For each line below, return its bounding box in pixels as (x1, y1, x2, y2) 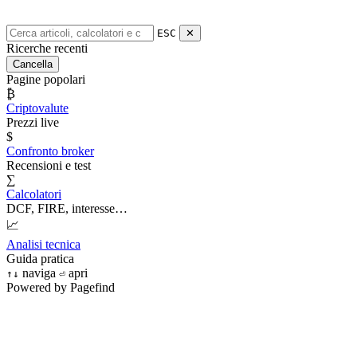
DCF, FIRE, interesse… (6, 202, 127, 216)
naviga (19, 266, 56, 280)
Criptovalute (6, 101, 69, 116)
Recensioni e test (6, 159, 91, 173)
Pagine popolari (6, 73, 85, 87)
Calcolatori (6, 187, 61, 202)
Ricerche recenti (6, 41, 88, 56)
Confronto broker (6, 144, 94, 159)
